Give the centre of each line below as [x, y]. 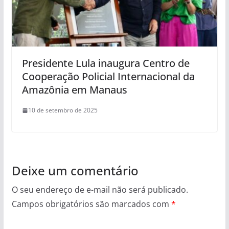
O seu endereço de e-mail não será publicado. [100, 190]
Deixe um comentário [75, 171]
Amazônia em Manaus [74, 90]
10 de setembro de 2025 [63, 110]
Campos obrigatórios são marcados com [91, 204]
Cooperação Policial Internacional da [108, 77]
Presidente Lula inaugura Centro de [106, 63]
